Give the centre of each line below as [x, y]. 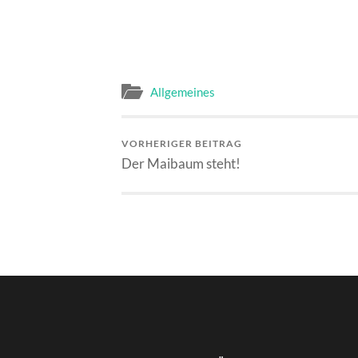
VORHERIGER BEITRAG [182, 144]
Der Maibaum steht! [181, 164]
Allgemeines [183, 92]
